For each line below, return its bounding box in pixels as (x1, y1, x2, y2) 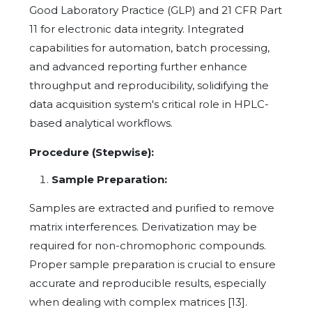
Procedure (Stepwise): (29, 145, 154, 159)
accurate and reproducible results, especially (29, 276, 266, 290)
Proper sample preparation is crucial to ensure (29, 257, 276, 271)
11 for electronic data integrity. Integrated (29, 22, 244, 36)
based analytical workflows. (29, 116, 173, 130)
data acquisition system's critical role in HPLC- (29, 97, 269, 111)
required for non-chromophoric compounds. (29, 238, 266, 252)
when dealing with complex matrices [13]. (29, 295, 247, 309)
